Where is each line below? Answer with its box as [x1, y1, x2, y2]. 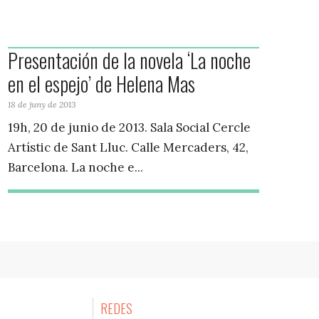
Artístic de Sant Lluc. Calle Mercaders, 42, [8, 140, 249, 156]
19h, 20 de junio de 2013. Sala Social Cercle [8, 120, 251, 136]
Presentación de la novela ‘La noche [8, 45, 251, 75]
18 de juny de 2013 [8, 98, 77, 110]
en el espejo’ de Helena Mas [8, 68, 196, 98]
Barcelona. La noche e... [8, 159, 144, 176]
